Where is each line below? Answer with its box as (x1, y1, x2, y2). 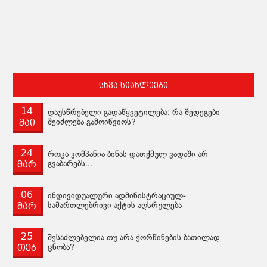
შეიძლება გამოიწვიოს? (48, 118, 136, 126)
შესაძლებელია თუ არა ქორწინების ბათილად (48, 234, 221, 242)
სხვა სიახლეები (99, 80, 168, 90)
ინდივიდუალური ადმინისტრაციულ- (48, 192, 187, 200)
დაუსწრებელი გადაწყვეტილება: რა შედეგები (48, 108, 221, 117)
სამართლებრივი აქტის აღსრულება (48, 201, 182, 210)
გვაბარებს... (48, 160, 93, 168)
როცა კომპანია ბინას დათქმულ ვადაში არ (48, 150, 209, 159)
